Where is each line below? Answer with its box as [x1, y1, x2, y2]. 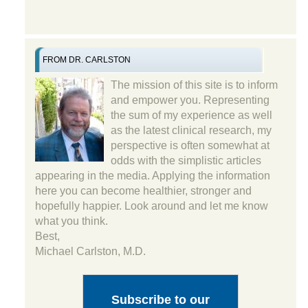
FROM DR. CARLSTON [42, 54, 131, 65]
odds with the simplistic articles [110, 154, 261, 166]
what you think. [34, 214, 108, 227]
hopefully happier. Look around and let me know [34, 199, 268, 212]
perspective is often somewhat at [110, 139, 269, 151]
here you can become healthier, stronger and [34, 184, 252, 197]
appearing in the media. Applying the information [34, 169, 270, 181]
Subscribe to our [111, 292, 210, 307]
